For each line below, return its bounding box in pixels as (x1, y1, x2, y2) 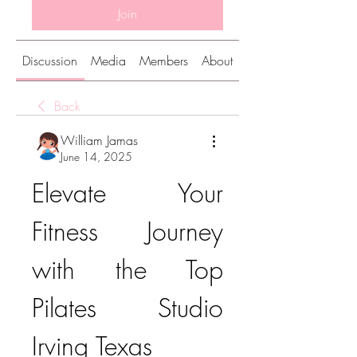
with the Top (32, 253, 223, 287)
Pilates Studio (32, 291, 223, 325)
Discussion (22, 52, 78, 69)
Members (139, 52, 188, 69)
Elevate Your (32, 176, 223, 210)
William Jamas (61, 131, 138, 149)
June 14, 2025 (61, 149, 132, 164)
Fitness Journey (32, 214, 223, 249)
